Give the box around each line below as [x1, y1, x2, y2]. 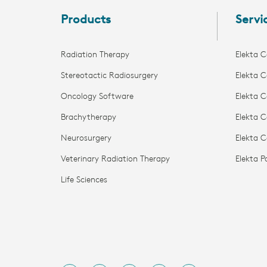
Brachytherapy [61, 113, 116, 122]
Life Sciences [61, 175, 107, 185]
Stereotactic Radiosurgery [61, 71, 158, 80]
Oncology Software [61, 92, 133, 101]
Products [61, 14, 111, 26]
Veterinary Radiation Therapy [61, 154, 170, 164]
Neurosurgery [61, 133, 111, 143]
